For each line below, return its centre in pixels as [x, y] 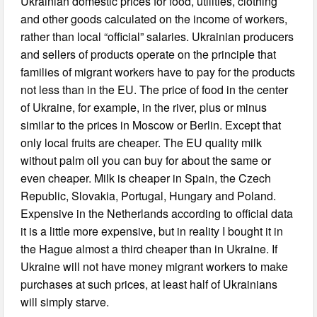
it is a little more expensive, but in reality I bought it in [152, 231]
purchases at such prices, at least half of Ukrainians [149, 284]
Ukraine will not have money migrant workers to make [155, 266]
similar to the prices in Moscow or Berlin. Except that [151, 125]
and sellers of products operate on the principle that [149, 54]
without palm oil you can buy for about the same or [146, 160]
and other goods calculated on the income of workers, [154, 19]
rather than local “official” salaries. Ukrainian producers [157, 36]
